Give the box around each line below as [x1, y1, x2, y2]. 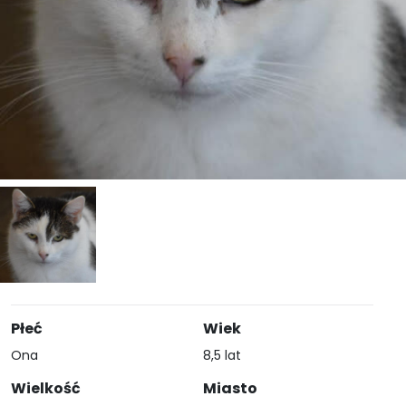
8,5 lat [203, 346, 241, 364]
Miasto [203, 378, 257, 399]
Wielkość [11, 378, 81, 399]
